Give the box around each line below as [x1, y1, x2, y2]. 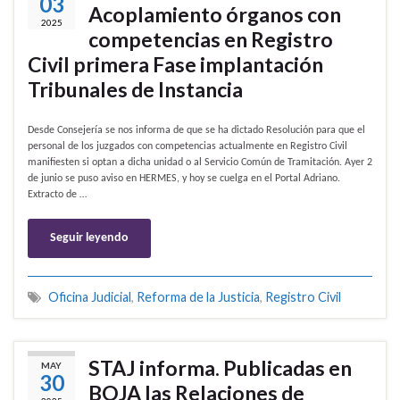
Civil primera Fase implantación [28, 52, 323, 78]
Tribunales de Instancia [28, 77, 243, 103]
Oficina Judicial [48, 289, 131, 305]
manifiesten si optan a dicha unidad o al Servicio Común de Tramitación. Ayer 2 [28, 157, 372, 169]
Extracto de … [28, 189, 87, 201]
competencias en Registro [88, 27, 333, 53]
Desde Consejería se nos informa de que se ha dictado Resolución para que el [28, 125, 365, 137]
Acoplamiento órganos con [88, 2, 341, 28]
